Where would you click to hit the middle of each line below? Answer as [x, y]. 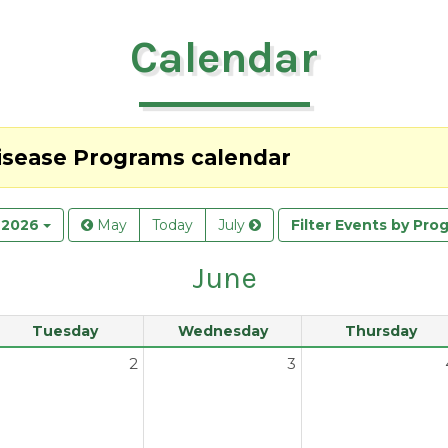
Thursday [381, 331]
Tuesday [64, 331]
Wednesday [222, 331]
